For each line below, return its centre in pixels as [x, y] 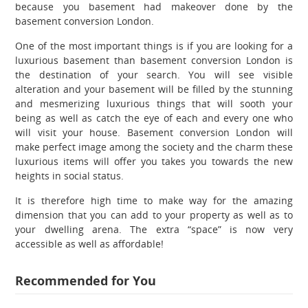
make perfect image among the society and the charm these [154, 146]
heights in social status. [70, 175]
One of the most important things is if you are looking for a [154, 45]
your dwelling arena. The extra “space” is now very [154, 229]
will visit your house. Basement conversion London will [154, 132]
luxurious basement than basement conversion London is [154, 60]
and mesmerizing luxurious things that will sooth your [154, 103]
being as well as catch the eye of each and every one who [154, 118]
